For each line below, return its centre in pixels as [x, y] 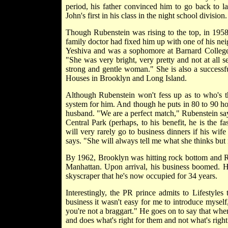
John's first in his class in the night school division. [146, 15]
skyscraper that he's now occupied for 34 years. [141, 176]
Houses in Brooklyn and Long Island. [126, 78]
